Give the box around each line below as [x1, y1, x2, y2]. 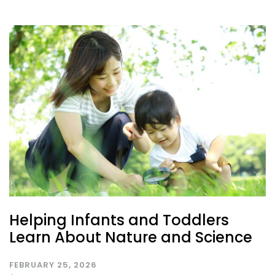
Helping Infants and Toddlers [9, 209, 229, 230]
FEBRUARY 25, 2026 [9, 258, 97, 271]
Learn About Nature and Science [9, 227, 252, 247]
